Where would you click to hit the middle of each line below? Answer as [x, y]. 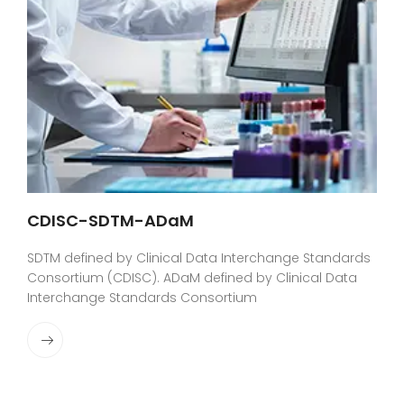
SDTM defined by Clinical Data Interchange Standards [199, 258]
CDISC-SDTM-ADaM [110, 221]
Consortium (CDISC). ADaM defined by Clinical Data [192, 278]
